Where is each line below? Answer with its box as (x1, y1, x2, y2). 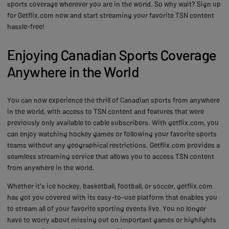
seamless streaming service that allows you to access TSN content (7, 151, 214, 161)
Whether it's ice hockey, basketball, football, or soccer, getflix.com (7, 181, 213, 190)
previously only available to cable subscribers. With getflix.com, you (7, 118, 219, 127)
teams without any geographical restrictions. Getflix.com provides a (7, 140, 220, 149)
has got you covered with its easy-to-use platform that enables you (7, 192, 217, 201)
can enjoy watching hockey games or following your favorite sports (7, 129, 217, 138)
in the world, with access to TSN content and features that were (7, 106, 204, 116)
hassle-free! (7, 21, 44, 31)
